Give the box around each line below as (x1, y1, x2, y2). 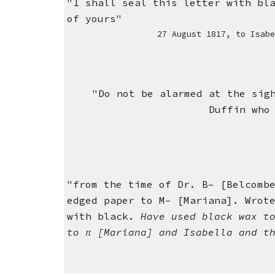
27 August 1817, (157, 29, 236, 40)
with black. (67, 210, 141, 223)
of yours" (67, 12, 123, 25)
